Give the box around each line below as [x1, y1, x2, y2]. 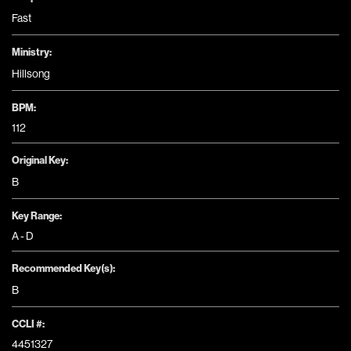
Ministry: [12, 45, 52, 58]
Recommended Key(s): [12, 262, 115, 274]
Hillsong [12, 67, 50, 80]
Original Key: [12, 154, 68, 166]
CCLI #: [12, 317, 45, 330]
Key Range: [12, 209, 62, 222]
